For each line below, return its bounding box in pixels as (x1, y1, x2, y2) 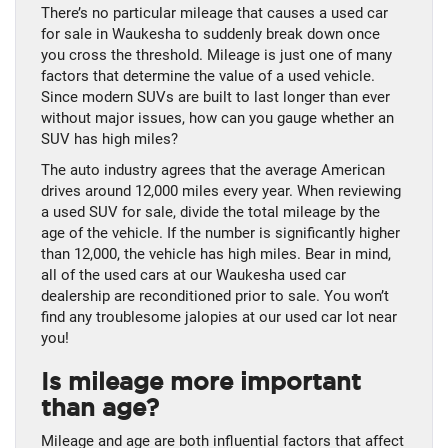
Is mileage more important (41, 369, 361, 395)
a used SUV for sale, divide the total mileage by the (41, 203, 380, 222)
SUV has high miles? (41, 130, 182, 149)
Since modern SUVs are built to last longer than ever (41, 88, 390, 107)
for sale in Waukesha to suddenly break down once (41, 25, 380, 44)
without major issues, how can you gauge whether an (41, 109, 394, 128)
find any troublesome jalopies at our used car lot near (41, 308, 397, 327)
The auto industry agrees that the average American (41, 161, 385, 180)
